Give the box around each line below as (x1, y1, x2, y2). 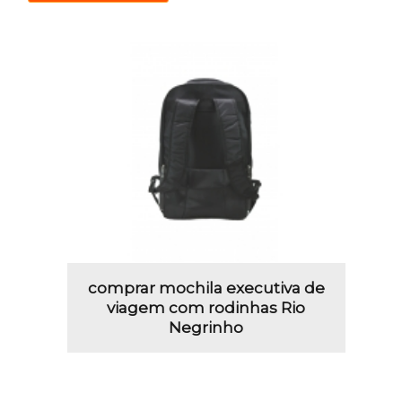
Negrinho (169, 319, 244, 337)
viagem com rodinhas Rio (107, 299, 306, 318)
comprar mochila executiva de (87, 279, 325, 298)
